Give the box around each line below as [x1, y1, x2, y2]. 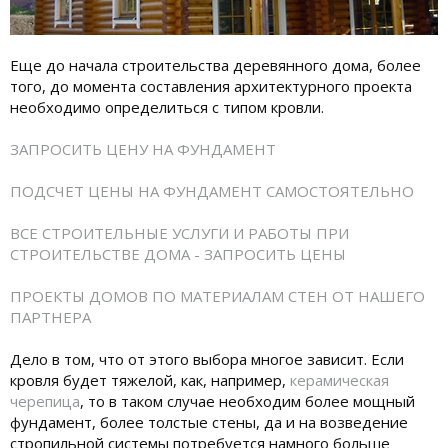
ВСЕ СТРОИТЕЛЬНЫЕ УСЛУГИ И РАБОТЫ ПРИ [10, 222, 349, 243]
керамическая [290, 369, 389, 390]
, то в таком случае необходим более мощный [80, 390, 415, 411]
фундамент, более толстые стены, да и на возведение [10, 411, 408, 432]
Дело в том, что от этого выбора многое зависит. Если [10, 348, 404, 369]
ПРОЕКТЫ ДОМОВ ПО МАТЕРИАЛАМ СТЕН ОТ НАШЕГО [10, 285, 425, 306]
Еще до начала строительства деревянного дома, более [10, 54, 421, 75]
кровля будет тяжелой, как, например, [10, 369, 290, 390]
